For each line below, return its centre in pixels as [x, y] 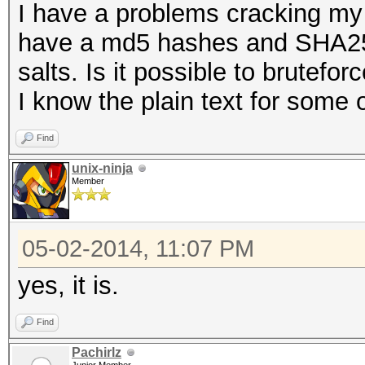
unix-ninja [102, 168]
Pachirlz [97, 352]
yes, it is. [68, 286]
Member [88, 181]
